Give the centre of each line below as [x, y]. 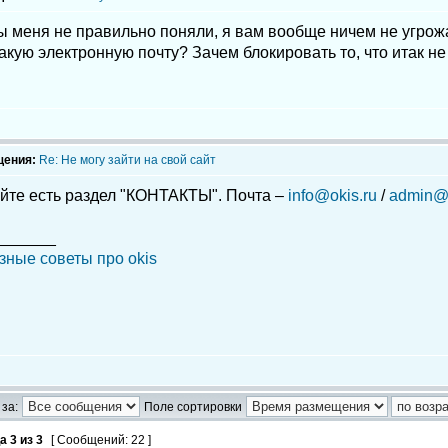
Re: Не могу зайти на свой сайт [127, 160]
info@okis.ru [332, 195]
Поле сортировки [192, 407]
